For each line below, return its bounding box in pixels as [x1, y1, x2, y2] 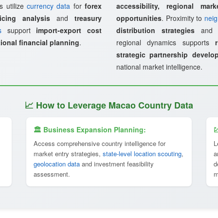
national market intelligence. [116, 62, 202, 72]
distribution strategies [116, 25, 195, 35]
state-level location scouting [103, 149, 182, 158]
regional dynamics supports [116, 37, 216, 47]
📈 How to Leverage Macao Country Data [25, 99, 193, 111]
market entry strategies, [34, 149, 103, 158]
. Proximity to [162, 13, 204, 23]
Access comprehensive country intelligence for [34, 139, 165, 148]
